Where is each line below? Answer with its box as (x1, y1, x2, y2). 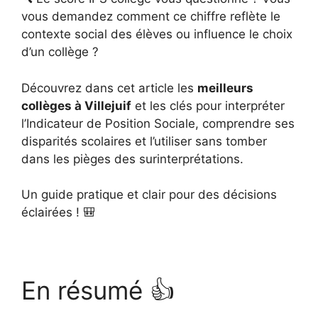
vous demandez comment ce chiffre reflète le (21, 9, 280, 23)
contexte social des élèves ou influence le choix (21, 27, 292, 41)
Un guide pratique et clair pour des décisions (21, 187, 277, 202)
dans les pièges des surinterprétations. (21, 151, 243, 166)
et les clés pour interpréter (131, 98, 285, 113)
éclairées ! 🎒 (21, 205, 95, 219)
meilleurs (197, 80, 253, 95)
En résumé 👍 (21, 275, 175, 305)
